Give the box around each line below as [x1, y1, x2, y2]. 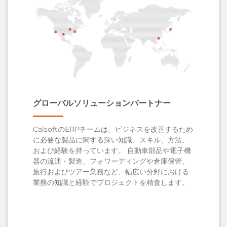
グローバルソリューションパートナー [33, 98, 171, 108]
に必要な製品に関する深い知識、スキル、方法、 [33, 135, 189, 144]
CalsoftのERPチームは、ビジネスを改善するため [33, 125, 193, 133]
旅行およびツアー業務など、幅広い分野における [33, 167, 189, 176]
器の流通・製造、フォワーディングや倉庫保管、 [33, 157, 189, 165]
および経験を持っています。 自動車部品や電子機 [33, 146, 191, 155]
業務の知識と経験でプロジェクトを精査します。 [33, 178, 189, 186]
